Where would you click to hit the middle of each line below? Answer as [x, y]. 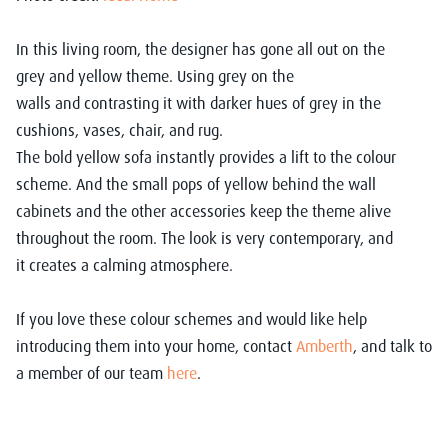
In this [39, 48]
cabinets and [58, 210]
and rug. [196, 129]
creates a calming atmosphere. [133, 264]
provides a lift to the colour [307, 156]
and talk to [394, 345]
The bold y [50, 156]
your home [199, 345]
